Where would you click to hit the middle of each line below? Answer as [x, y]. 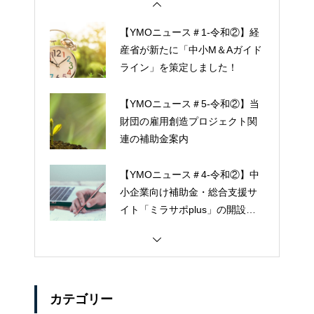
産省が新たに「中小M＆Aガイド [191, 49]
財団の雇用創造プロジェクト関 [189, 121]
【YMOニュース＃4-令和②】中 [190, 175]
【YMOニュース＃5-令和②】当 [190, 103]
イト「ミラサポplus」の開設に [188, 210]
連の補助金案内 [154, 138]
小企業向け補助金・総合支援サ [189, 192]
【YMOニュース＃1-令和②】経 [190, 32]
